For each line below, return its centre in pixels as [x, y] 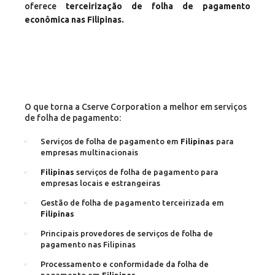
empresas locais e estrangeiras [100, 183]
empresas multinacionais [89, 152]
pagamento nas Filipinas [88, 244]
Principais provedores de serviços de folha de [127, 233]
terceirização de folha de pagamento [158, 6]
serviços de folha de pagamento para [146, 172]
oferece [45, 6]
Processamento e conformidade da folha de [125, 264]
